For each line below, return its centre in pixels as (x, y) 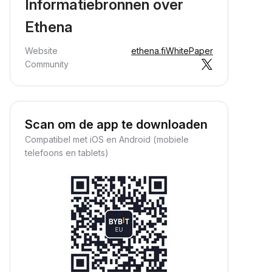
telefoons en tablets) (67, 153)
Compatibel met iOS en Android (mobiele (107, 139)
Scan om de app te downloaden (116, 124)
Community (47, 64)
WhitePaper (189, 51)
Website (41, 51)
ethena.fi (148, 51)
